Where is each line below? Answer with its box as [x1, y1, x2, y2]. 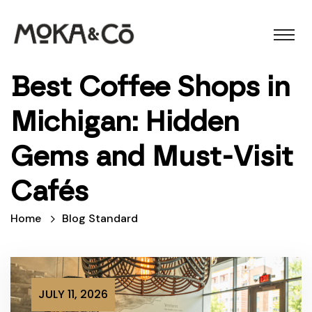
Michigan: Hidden [10, 104, 240, 139]
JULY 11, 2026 [38, 286, 108, 303]
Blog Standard [62, 211, 138, 226]
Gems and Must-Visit [10, 139, 293, 173]
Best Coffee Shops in [10, 70, 290, 104]
